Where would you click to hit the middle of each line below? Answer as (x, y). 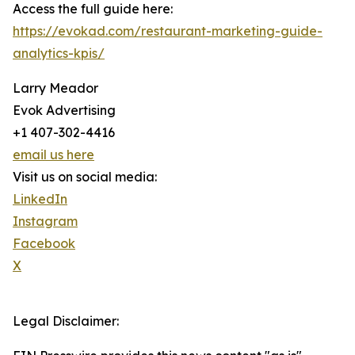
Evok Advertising (64, 110)
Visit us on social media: (85, 177)
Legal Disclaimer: (66, 321)
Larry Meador (55, 88)
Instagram (45, 221)
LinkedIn (40, 199)
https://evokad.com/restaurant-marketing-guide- (168, 31)
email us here (53, 155)
